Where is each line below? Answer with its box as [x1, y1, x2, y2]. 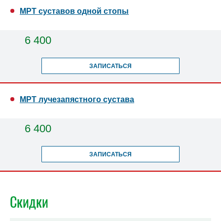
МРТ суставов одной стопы [20, 7, 129, 15]
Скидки [10, 192, 48, 211]
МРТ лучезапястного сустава [20, 95, 134, 104]
